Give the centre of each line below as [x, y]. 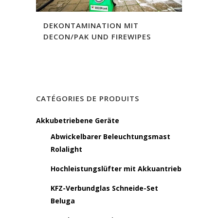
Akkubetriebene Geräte [78, 120]
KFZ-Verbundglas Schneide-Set [104, 188]
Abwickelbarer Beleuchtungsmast [110, 136]
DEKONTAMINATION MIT [91, 25]
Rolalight [66, 149]
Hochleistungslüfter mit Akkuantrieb [116, 169]
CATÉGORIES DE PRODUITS [88, 98]
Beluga [63, 201]
